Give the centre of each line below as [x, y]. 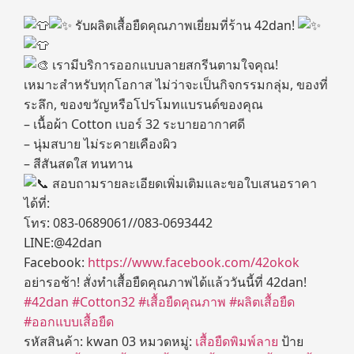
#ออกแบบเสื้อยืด [69, 322]
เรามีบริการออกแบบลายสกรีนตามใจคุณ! [164, 65]
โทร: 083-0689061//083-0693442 [118, 223]
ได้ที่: [37, 203]
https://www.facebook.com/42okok [194, 262]
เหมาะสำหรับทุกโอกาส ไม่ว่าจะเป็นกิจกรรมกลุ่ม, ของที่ [176, 85]
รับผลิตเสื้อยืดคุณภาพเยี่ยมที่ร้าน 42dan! [185, 25]
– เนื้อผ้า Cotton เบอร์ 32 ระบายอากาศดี [134, 124]
